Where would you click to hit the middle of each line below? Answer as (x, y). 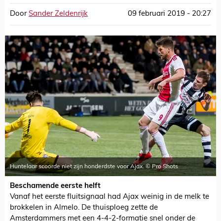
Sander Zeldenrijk (58, 14)
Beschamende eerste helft (55, 186)
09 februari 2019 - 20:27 (169, 14)
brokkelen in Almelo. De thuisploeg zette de (84, 208)
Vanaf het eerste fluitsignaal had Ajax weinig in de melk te (110, 197)
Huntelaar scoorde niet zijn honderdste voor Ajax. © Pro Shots (94, 167)
